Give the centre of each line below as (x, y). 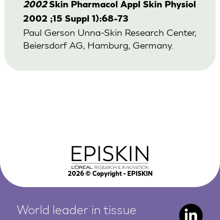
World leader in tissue (77, 211)
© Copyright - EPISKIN (118, 175)
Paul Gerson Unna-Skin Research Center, (110, 32)
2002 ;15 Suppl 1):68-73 (76, 20)
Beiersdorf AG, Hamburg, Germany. (98, 45)
